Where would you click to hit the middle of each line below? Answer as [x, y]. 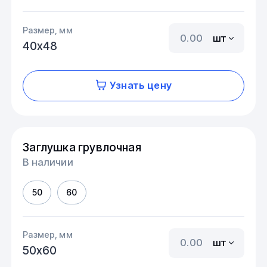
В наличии [48, 162]
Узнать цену [141, 86]
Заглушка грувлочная [82, 147]
